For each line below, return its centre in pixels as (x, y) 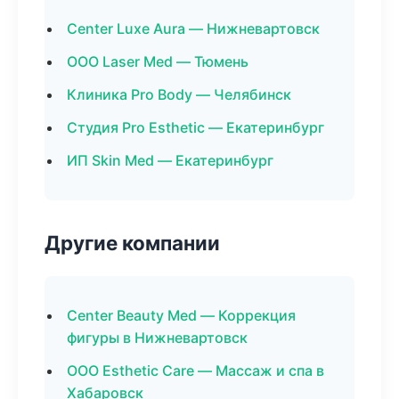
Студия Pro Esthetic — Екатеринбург (195, 127)
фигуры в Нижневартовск (157, 338)
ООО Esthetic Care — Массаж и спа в (195, 370)
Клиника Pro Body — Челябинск (179, 94)
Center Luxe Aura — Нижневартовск (193, 28)
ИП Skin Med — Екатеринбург (170, 160)
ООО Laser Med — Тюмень (158, 61)
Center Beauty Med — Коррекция (181, 315)
